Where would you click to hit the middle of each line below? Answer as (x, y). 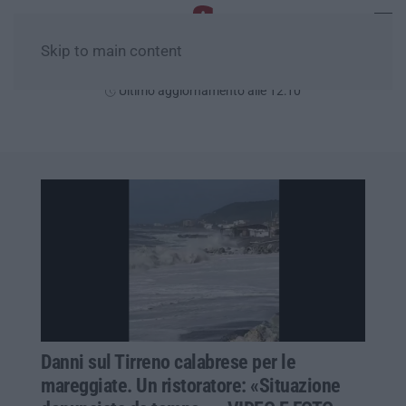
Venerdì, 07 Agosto (203, 69)
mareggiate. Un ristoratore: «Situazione (191, 385)
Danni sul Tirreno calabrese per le (168, 362)
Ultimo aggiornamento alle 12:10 (208, 91)
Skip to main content (111, 51)
